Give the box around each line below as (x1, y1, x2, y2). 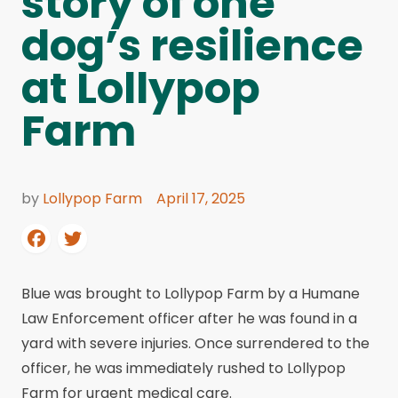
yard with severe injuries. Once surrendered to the (21, 333, 370, 354)
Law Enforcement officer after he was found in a (21, 308, 357, 329)
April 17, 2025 (156, 188, 245, 209)
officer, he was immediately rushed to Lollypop (21, 358, 346, 378)
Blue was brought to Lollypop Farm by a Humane (21, 283, 360, 304)
